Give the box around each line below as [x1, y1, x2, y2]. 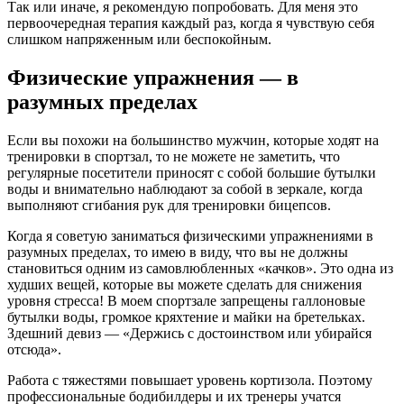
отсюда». [7, 342, 61, 358]
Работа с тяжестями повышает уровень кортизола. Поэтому [7, 372, 372, 389]
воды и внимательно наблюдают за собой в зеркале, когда [7, 181, 363, 197]
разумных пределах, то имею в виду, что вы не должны [7, 244, 348, 261]
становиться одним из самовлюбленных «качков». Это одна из [7, 261, 393, 277]
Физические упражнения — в [7, 66, 298, 90]
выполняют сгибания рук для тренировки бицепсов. [7, 197, 331, 214]
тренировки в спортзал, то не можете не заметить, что [7, 149, 340, 165]
